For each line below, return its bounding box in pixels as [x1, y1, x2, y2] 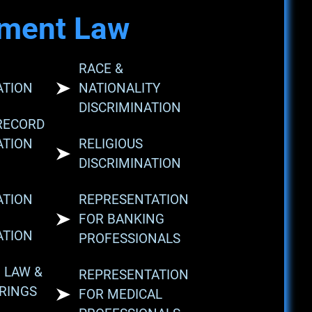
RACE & [78, 61, 123, 77]
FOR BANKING [78, 211, 164, 227]
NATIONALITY [78, 80, 160, 96]
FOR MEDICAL [78, 286, 162, 302]
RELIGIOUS [78, 136, 143, 152]
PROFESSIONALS [78, 231, 180, 247]
